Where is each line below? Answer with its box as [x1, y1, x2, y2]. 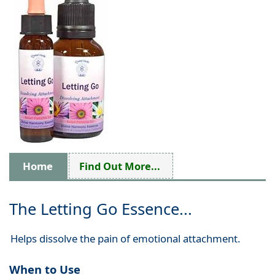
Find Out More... [79, 158, 160, 173]
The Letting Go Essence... [9, 198, 192, 220]
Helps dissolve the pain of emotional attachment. [10, 231, 241, 246]
